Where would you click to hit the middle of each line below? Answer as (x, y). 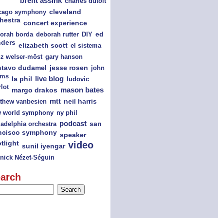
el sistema (86, 45)
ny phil (67, 113)
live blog (49, 79)
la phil (22, 79)
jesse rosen (69, 68)
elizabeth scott (43, 45)
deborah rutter (57, 34)
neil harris (80, 101)
